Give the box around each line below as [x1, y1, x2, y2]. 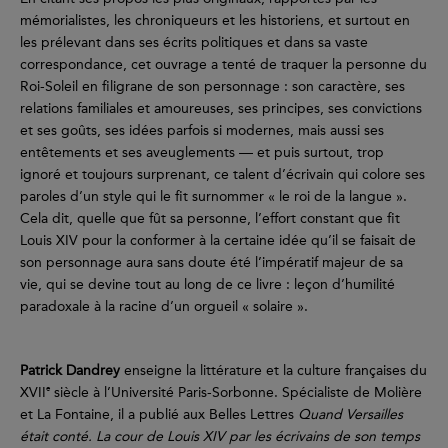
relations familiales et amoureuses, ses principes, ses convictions [20, 100, 422, 118]
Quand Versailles [298, 406, 403, 424]
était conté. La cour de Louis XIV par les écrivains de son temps [20, 428, 420, 446]
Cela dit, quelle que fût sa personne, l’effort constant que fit [20, 210, 400, 228]
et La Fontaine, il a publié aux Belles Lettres [20, 406, 298, 424]
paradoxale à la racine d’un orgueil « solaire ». [20, 298, 308, 316]
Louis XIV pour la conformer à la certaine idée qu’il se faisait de [20, 232, 416, 250]
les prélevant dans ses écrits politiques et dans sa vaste [20, 34, 368, 52]
